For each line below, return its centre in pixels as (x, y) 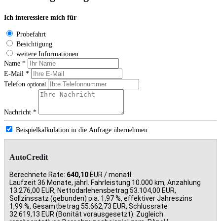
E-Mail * (17, 74)
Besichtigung (34, 44)
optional (37, 84)
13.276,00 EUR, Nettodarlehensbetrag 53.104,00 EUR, (93, 190)
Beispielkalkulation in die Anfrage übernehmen (82, 130)
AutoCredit (29, 157)
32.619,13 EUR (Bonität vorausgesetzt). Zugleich (86, 214)
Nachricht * (20, 112)
